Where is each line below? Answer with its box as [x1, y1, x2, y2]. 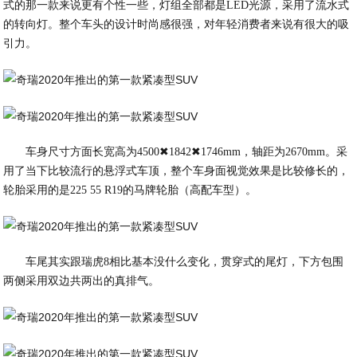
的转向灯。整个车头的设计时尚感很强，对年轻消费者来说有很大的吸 [3, 18, 350, 30]
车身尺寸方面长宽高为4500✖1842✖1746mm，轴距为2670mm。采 [25, 146, 348, 158]
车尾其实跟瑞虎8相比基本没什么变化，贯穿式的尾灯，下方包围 [25, 256, 344, 268]
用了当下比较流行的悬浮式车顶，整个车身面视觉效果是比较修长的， [3, 165, 350, 177]
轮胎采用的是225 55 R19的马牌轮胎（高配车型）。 [3, 184, 257, 196]
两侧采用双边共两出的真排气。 [3, 275, 160, 287]
